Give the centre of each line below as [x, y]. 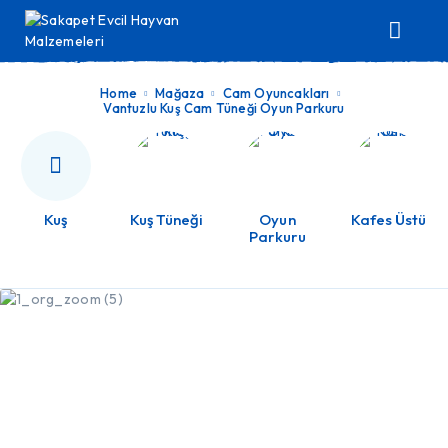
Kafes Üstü [388, 219]
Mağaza [180, 93]
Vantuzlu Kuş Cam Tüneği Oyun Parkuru [224, 108]
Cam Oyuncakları [276, 93]
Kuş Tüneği [166, 219]
